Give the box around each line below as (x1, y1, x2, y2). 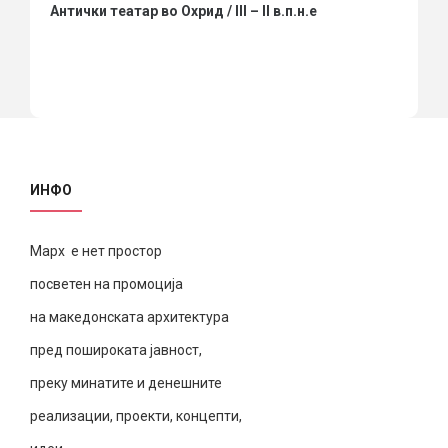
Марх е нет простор (30, 243, 162, 260)
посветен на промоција (30, 276, 183, 293)
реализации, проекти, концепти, (30, 408, 242, 425)
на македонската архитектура (30, 309, 229, 326)
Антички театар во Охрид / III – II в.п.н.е (50, 3, 317, 20)
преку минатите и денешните (30, 375, 222, 392)
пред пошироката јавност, (30, 342, 202, 359)
